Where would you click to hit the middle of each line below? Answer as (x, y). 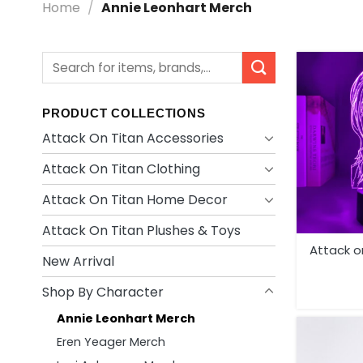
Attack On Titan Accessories (133, 138)
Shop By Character (103, 292)
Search (64, 60)
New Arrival (78, 261)
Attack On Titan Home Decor (135, 199)
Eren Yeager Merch (111, 342)
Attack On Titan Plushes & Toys (141, 230)
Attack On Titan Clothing (121, 169)
